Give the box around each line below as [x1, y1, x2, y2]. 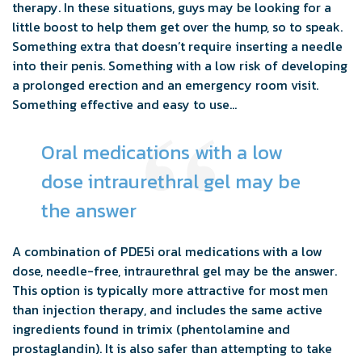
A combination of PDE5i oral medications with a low [12, 241, 322, 261]
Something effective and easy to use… [12, 94, 237, 114]
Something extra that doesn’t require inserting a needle [12, 36, 343, 56]
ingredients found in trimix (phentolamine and [12, 318, 290, 339]
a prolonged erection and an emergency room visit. [12, 74, 318, 95]
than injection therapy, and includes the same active [12, 299, 322, 319]
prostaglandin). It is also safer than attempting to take [12, 338, 332, 358]
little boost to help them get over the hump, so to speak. [12, 16, 343, 36]
